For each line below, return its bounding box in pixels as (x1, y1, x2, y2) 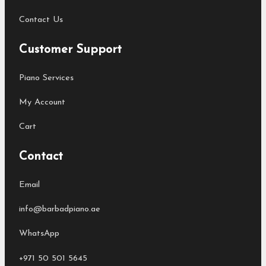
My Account (19, 97, 65, 107)
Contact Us (19, 15, 63, 25)
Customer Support (19, 43, 122, 56)
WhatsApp (19, 229, 59, 239)
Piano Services (19, 73, 74, 83)
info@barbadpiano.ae (19, 205, 100, 214)
